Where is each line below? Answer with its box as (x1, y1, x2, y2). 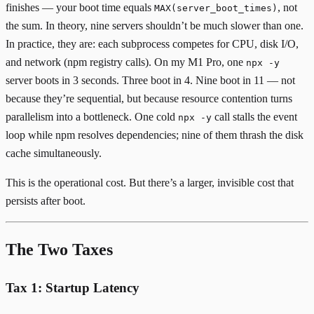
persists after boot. (6, 194, 86, 207)
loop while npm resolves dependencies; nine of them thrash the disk (6, 128, 303, 141)
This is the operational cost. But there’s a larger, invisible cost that (6, 176, 294, 189)
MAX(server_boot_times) (154, 2, 278, 13)
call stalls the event (212, 110, 297, 123)
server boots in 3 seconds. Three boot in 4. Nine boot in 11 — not (6, 74, 295, 86)
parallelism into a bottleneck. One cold (6, 110, 178, 123)
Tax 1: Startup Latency (6, 280, 139, 296)
